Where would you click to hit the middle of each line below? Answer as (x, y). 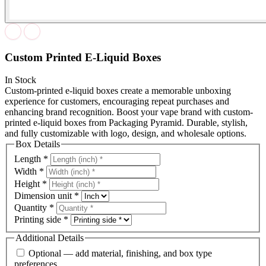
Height (28, 184)
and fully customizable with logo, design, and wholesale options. (126, 134)
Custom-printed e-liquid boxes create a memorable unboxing (118, 91)
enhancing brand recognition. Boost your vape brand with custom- (129, 112)
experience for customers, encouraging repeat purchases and (117, 102)
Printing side (39, 220)
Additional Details (50, 238)
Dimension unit (44, 196)
